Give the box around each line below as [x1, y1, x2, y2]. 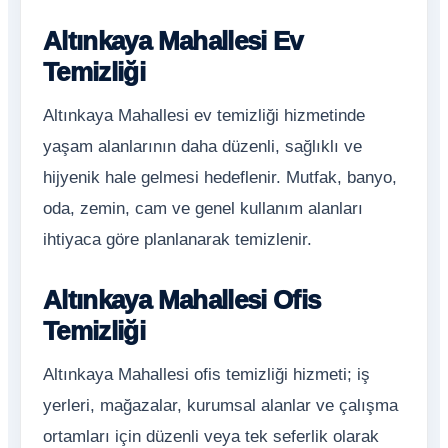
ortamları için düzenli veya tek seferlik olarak [43, 427, 379, 446]
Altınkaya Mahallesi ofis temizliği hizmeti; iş [43, 365, 370, 384]
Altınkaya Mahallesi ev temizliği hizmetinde [43, 106, 365, 125]
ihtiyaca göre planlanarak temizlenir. [43, 230, 312, 249]
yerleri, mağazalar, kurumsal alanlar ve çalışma [43, 396, 398, 415]
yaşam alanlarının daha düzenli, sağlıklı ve [43, 137, 362, 156]
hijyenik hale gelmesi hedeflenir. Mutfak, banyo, [43, 168, 397, 187]
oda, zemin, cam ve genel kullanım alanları [43, 199, 363, 218]
